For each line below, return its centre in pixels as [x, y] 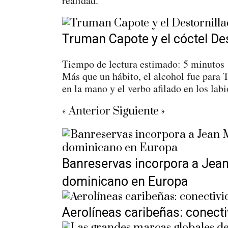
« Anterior [86, 111]
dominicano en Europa [125, 181]
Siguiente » [139, 111]
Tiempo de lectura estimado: [121, 64]
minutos [208, 64]
